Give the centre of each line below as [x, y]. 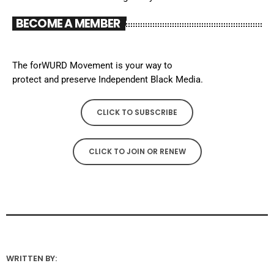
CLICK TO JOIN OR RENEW [137, 151]
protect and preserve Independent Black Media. [108, 79]
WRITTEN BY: [31, 258]
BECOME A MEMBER [68, 23]
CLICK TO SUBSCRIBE [137, 112]
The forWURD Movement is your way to [92, 65]
